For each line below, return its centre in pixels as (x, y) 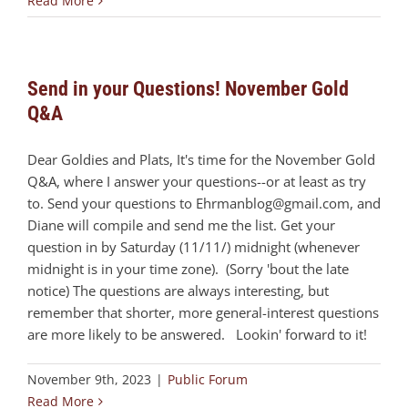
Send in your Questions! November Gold (188, 89)
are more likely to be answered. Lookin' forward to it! (197, 335)
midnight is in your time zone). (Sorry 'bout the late (188, 269)
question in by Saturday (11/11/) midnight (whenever (194, 247)
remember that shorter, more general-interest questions (203, 313)
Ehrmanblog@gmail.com (273, 204)
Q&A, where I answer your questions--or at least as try (197, 182)
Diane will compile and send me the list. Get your (181, 225)
